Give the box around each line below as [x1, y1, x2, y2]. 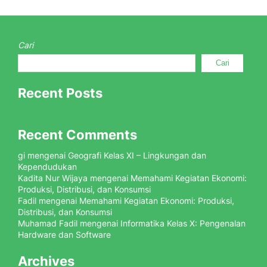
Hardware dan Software [18, 229, 111, 240]
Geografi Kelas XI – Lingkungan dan [68, 150, 206, 160]
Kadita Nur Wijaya [18, 173, 88, 183]
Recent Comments [18, 127, 137, 142]
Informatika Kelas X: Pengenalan [120, 218, 246, 228]
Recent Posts [18, 85, 103, 101]
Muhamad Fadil [18, 218, 77, 228]
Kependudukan [18, 162, 77, 172]
